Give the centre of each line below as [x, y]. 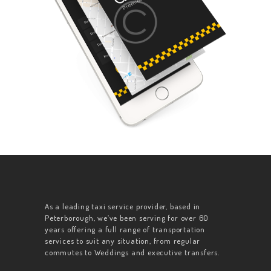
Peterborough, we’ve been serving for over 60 [127, 218]
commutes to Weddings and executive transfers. [132, 253]
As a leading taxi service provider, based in [123, 207]
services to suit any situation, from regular [123, 241]
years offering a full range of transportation [125, 230]
